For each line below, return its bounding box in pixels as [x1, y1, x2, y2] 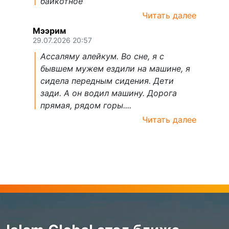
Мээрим [33, 26, 66, 36]
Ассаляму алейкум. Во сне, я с [40, 51, 164, 62]
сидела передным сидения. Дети [40, 76, 174, 86]
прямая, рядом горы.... [40, 100, 131, 111]
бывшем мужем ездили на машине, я [40, 63, 190, 74]
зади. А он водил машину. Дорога [40, 88, 177, 99]
